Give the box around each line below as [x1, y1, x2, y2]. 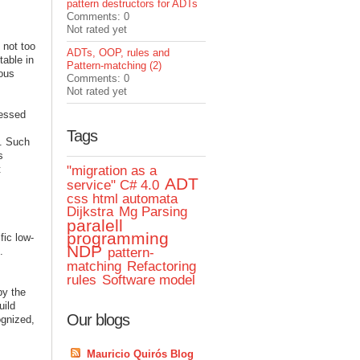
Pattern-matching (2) [67, 59, 162, 72]
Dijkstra [67, 204, 114, 219]
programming [67, 229, 170, 247]
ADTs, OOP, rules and [67, 47, 170, 59]
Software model [102, 272, 196, 288]
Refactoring [127, 259, 197, 274]
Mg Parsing [119, 204, 188, 219]
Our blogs [67, 311, 130, 329]
